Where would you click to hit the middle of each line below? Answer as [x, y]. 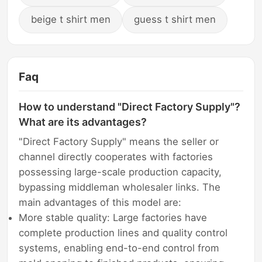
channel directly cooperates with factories [116, 157]
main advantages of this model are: [100, 203]
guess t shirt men [175, 20]
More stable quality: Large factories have [113, 218]
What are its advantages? [83, 122]
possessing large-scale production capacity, [120, 172]
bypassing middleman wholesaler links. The [120, 187]
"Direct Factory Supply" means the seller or [119, 142]
